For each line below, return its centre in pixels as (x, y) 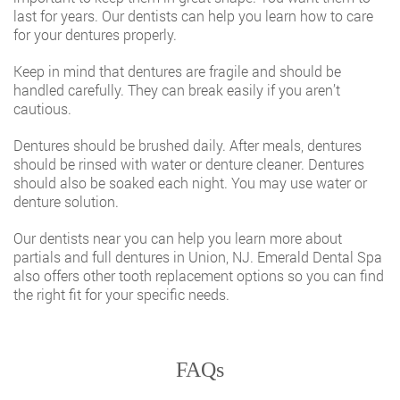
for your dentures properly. (95, 34)
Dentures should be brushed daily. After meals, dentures (187, 145)
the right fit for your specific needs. (121, 294)
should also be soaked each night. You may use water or (190, 183)
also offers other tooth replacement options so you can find (199, 275)
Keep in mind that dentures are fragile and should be (177, 71)
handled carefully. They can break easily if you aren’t (177, 90)
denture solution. (66, 201)
